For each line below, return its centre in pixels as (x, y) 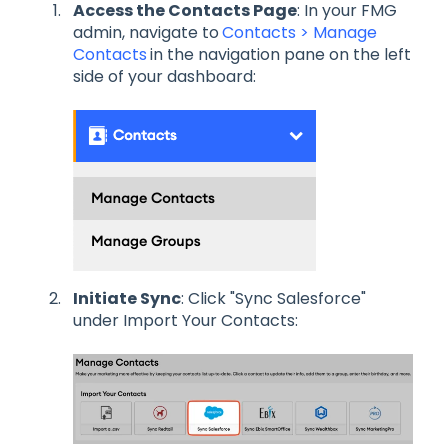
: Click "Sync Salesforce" (273, 299)
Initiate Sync (127, 299)
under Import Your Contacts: (185, 321)
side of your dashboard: (164, 76)
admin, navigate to (146, 32)
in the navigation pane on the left (280, 54)
